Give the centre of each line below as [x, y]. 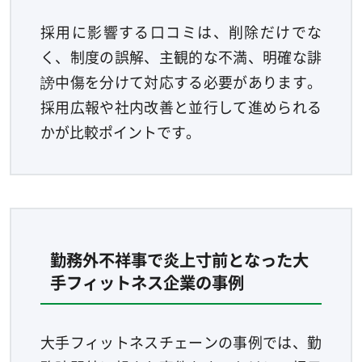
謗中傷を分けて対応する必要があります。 [181, 81]
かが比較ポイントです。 [120, 131]
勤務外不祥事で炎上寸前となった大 [179, 259]
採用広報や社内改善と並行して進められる [181, 106]
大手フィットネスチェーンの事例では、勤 [181, 342]
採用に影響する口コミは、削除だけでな [181, 31]
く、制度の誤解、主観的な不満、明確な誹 [181, 56]
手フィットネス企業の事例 [147, 282]
